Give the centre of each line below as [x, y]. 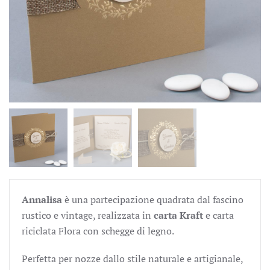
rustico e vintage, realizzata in [88, 215]
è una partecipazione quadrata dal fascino [153, 199]
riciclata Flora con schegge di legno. [98, 231]
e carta [218, 215]
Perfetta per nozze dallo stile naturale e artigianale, [132, 259]
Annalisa [42, 199]
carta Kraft [178, 215]
